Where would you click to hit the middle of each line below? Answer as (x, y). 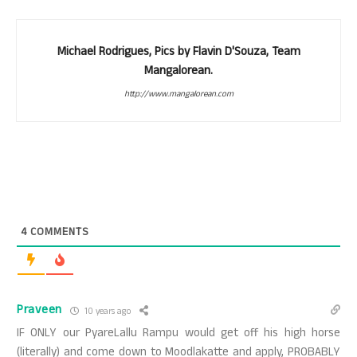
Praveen (39, 311)
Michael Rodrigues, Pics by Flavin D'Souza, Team (178, 53)
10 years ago (106, 312)
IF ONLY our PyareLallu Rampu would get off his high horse (178, 334)
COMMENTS (58, 233)
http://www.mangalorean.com (178, 95)
